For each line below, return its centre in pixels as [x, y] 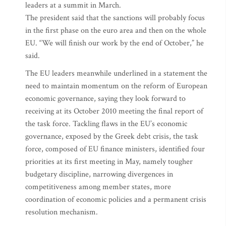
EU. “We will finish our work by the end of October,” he [115, 43]
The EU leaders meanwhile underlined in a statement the [116, 73]
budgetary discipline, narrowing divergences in [99, 174]
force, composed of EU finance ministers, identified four [115, 149]
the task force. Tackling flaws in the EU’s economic [106, 124]
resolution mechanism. [62, 212]
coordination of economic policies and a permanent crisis [116, 200]
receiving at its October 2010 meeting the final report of [114, 111]
